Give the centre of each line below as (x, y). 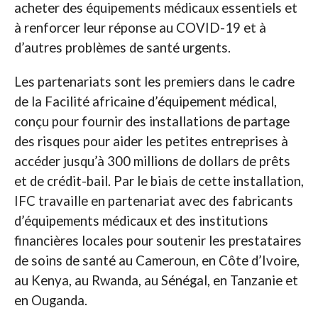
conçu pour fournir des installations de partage (152, 122)
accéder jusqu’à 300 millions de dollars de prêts (152, 161)
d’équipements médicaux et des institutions (141, 221)
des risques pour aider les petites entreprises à (151, 142)
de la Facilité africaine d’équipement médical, (145, 102)
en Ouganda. (50, 301)
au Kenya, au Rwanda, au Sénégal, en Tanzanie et (156, 281)
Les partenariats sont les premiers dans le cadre (154, 82)
